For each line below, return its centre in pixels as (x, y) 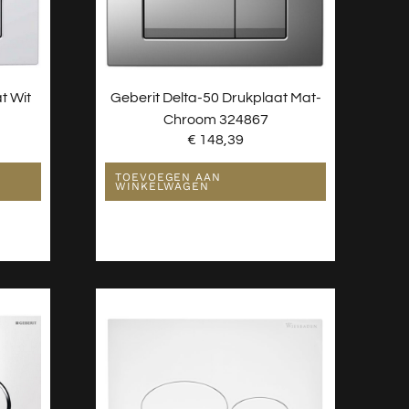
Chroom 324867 (215, 119)
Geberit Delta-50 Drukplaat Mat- (215, 97)
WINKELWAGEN (163, 187)
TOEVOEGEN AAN (168, 178)
